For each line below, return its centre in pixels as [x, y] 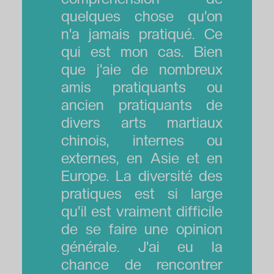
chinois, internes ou [142, 140]
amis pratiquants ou [142, 87]
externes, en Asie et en [142, 158]
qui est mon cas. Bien [142, 51]
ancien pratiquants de [142, 105]
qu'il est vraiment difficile [142, 211]
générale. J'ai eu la [142, 246]
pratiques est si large [142, 193]
